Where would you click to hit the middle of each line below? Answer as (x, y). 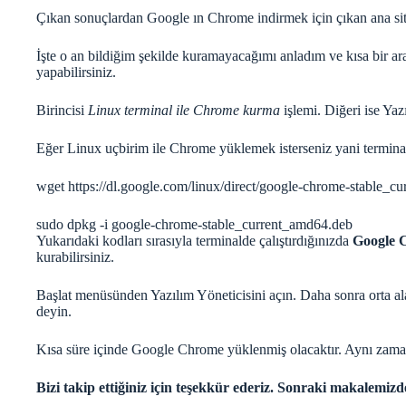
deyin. (54, 311)
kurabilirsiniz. (75, 256)
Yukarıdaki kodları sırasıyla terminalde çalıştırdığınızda (194, 240)
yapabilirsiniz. (76, 72)
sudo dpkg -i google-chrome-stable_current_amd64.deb (194, 224)
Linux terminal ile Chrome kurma (184, 110)
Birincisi (62, 110)
